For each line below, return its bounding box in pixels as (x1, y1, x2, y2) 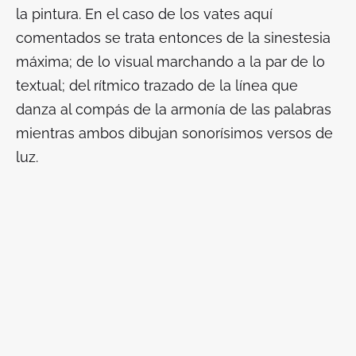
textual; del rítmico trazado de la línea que (16, 76, 298, 94)
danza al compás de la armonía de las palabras (16, 100, 331, 118)
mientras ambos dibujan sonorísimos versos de (16, 124, 333, 141)
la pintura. (16, 5, 85, 22)
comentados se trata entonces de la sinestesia (16, 29, 331, 46)
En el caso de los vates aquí (85, 5, 273, 22)
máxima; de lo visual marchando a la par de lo (16, 52, 325, 70)
